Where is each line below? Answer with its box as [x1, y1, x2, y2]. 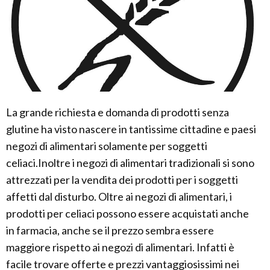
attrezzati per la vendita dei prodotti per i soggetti [6, 173, 238, 187]
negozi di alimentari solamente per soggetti [6, 139, 207, 153]
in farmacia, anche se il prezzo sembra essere [6, 224, 214, 237]
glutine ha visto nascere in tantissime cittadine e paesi [6, 122, 256, 136]
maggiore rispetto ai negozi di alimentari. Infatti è [6, 240, 234, 254]
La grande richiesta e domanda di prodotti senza [6, 105, 229, 119]
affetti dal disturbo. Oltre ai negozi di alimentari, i [6, 190, 232, 204]
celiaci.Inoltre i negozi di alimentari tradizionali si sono [6, 156, 254, 170]
